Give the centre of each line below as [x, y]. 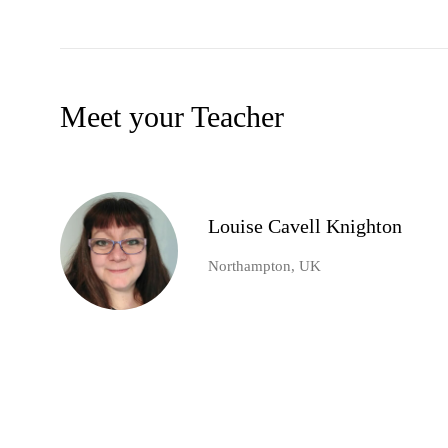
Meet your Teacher [172, 117]
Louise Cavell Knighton [305, 226]
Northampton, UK [264, 266]
